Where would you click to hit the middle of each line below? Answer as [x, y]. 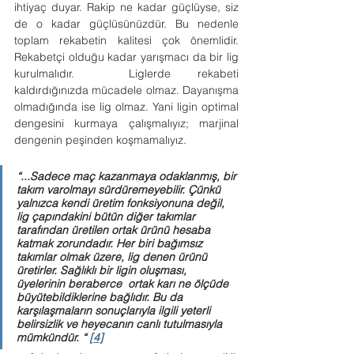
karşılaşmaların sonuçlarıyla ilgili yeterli [115, 311]
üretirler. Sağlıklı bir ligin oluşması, [103, 270]
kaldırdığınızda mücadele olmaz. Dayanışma [126, 90]
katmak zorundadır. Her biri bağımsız [113, 243]
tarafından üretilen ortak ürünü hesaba [115, 230]
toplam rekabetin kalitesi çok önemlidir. [126, 40]
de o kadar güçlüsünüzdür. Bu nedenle [126, 24]
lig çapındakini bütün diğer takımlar [107, 217]
